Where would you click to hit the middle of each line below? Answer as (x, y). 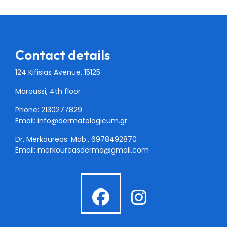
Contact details (63, 55)
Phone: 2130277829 (49, 110)
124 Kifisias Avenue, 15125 (58, 72)
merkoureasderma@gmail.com (93, 150)
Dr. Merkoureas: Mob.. (53, 139)
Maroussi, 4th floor (48, 91)
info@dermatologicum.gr (82, 121)
